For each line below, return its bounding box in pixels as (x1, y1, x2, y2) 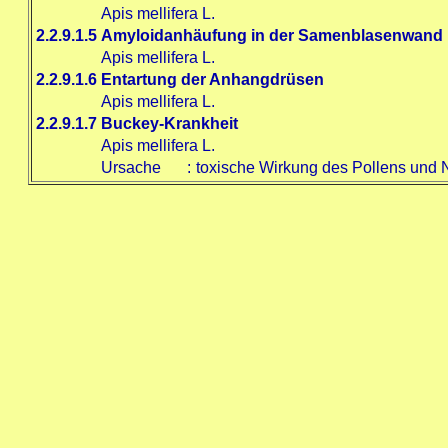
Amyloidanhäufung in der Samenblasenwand (100, 27, 443, 44)
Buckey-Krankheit (100, 115, 238, 132)
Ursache (100, 159, 161, 176)
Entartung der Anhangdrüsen (100, 71, 324, 88)
